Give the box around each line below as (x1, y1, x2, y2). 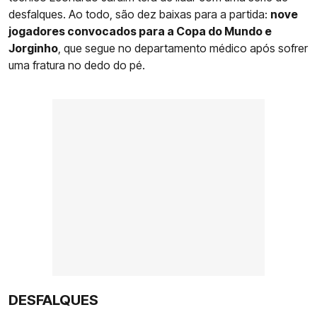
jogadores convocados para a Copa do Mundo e (8, 24, 272, 39)
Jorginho (8, 41, 58, 56)
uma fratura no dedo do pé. (8, 58, 145, 73)
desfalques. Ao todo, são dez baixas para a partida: (8, 7, 270, 22)
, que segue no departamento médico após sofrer (58, 41, 308, 56)
